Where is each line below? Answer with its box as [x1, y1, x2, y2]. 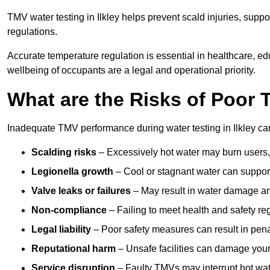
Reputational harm [31, 243, 116, 254]
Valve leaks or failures [31, 186, 131, 196]
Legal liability [31, 224, 91, 235]
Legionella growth [31, 166, 113, 177]
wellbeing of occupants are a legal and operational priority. [7, 65, 256, 76]
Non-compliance [31, 205, 107, 216]
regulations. [7, 27, 57, 37]
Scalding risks [31, 147, 96, 158]
